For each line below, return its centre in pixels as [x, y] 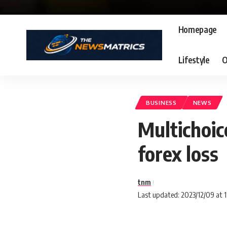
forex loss [178, 153]
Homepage [198, 30]
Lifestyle [194, 60]
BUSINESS [161, 102]
